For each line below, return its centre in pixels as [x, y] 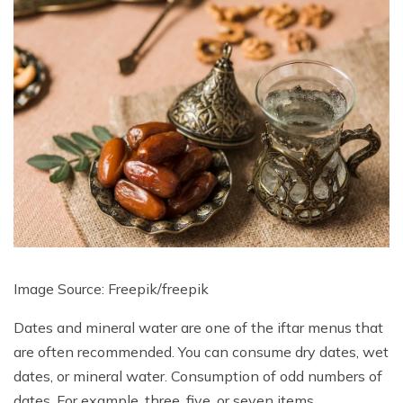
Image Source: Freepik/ [88, 288]
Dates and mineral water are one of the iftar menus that [198, 327]
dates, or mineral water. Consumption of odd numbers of [198, 376]
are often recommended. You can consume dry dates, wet [201, 351]
